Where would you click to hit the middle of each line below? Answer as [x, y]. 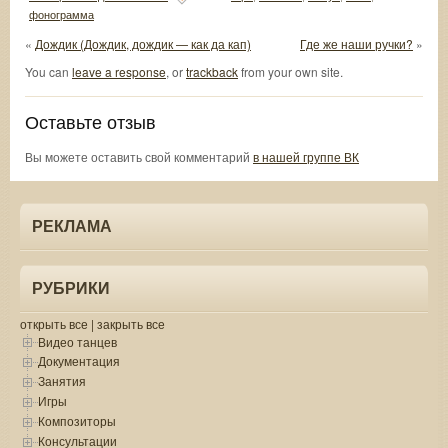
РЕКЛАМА [72, 226]
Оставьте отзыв [90, 120]
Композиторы [77, 421]
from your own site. [290, 71]
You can [48, 71]
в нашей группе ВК [306, 156]
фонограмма [61, 14]
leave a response [119, 71]
